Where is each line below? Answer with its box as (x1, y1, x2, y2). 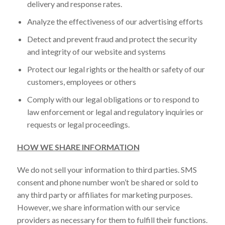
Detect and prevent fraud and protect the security (27, 34, 197, 44)
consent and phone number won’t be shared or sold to (17, 177, 198, 187)
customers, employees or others (27, 76, 136, 86)
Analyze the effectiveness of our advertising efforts (27, 16, 203, 26)
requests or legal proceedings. (27, 119, 130, 129)
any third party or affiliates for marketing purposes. (17, 189, 192, 199)
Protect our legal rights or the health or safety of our (27, 64, 205, 74)
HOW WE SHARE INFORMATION (17, 142, 140, 152)
